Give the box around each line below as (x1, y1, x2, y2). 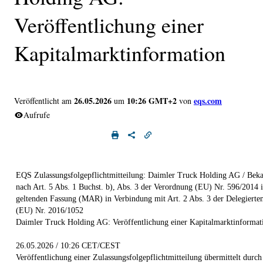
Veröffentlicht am (14, 95, 72, 106)
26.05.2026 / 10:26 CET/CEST (16, 241, 120, 250)
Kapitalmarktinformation (14, 38, 225, 67)
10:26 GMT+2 (127, 94, 177, 107)
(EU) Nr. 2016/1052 (16, 205, 83, 215)
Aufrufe (23, 109, 50, 120)
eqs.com (194, 94, 222, 107)
